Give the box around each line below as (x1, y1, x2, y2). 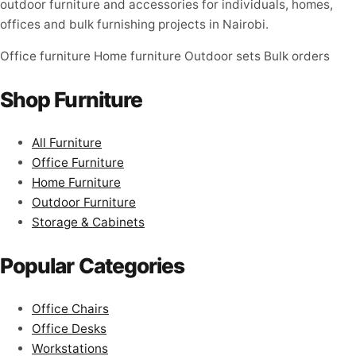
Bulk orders (264, 48, 330, 64)
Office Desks (32, 320, 106, 336)
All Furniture (32, 135, 102, 151)
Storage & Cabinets (32, 215, 145, 230)
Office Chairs (32, 300, 109, 316)
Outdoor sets (184, 48, 261, 64)
